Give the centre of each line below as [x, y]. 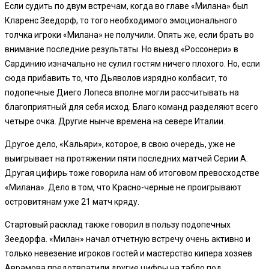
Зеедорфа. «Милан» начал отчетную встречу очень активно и [128, 239]
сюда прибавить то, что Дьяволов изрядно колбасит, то [116, 78]
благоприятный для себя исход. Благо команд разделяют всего [131, 107]
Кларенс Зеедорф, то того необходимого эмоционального [121, 20]
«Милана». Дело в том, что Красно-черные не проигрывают [123, 187]
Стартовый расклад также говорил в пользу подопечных [118, 224]
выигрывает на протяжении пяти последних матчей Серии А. [126, 158]
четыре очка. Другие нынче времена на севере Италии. [115, 121]
